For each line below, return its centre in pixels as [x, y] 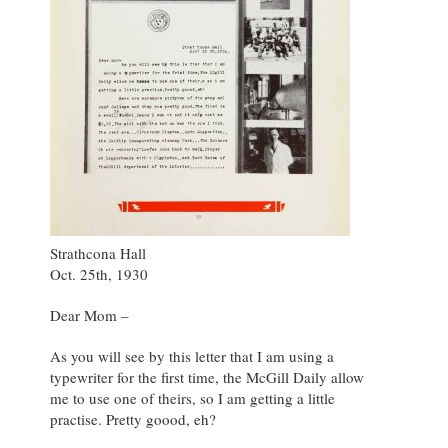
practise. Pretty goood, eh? [133, 419]
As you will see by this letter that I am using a [192, 356]
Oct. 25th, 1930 [99, 274]
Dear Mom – [89, 315]
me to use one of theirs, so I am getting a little [192, 398]
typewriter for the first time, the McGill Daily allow [207, 377]
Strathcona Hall [98, 253]
